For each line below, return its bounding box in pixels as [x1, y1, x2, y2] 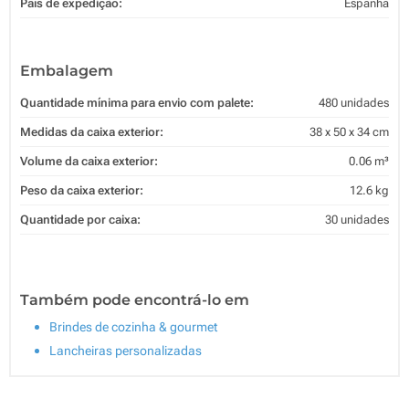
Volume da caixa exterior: [20, 153, 158, 168]
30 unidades [325, 212, 389, 226]
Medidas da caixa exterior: [20, 124, 163, 139]
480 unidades [319, 95, 389, 110]
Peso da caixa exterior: [20, 183, 143, 197]
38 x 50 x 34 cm [309, 124, 389, 139]
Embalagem [20, 61, 113, 79]
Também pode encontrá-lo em [20, 290, 249, 309]
